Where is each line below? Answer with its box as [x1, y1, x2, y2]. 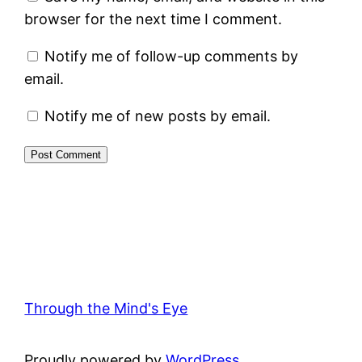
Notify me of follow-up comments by [44, 47, 299, 65]
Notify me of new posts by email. [44, 107, 271, 124]
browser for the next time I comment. [24, 10, 283, 27]
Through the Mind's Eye [24, 299, 188, 317]
